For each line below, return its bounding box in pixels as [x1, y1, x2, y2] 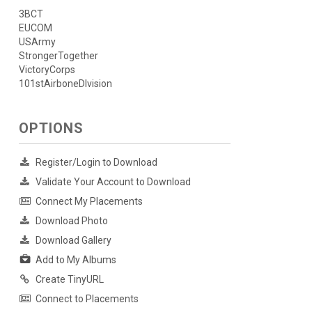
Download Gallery [35, 235, 111, 247]
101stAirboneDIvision [18, 78, 112, 90]
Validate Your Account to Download [35, 176, 191, 188]
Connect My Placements [35, 196, 143, 208]
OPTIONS [18, 120, 84, 137]
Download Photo [35, 215, 108, 227]
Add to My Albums [35, 254, 116, 266]
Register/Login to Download [35, 157, 157, 169]
